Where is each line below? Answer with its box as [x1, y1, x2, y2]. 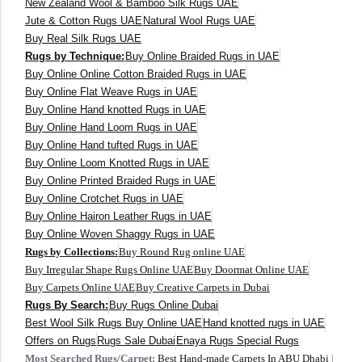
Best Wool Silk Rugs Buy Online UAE [25, 317, 202, 330]
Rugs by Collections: [25, 246, 118, 259]
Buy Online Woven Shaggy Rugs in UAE [25, 228, 215, 241]
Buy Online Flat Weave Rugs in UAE [25, 86, 197, 99]
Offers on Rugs [25, 335, 96, 347]
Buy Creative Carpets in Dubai [136, 281, 270, 294]
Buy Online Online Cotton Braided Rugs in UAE [25, 68, 246, 81]
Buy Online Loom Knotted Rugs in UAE [25, 157, 209, 170]
